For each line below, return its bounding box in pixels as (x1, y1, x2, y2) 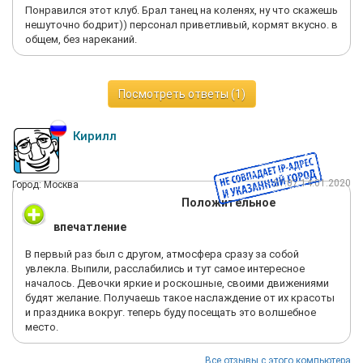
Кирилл (73, 129, 117, 143)
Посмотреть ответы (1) (117, 88, 246, 100)
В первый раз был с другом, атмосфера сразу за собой (25, 248, 299, 260)
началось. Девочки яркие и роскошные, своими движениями (25, 277, 329, 289)
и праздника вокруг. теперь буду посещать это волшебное (25, 306, 316, 318)
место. (25, 321, 58, 333)
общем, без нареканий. (25, 33, 137, 45)
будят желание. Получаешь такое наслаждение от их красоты (25, 292, 335, 304)
